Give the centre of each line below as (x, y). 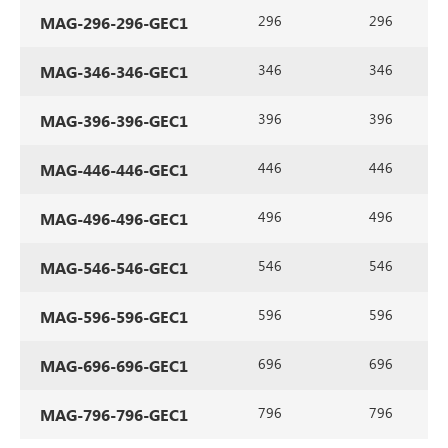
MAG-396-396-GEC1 (114, 121)
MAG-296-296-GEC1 (114, 23)
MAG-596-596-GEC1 (114, 317)
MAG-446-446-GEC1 (114, 170)
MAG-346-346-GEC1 (114, 72)
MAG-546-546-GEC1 (114, 268)
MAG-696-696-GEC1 (114, 366)
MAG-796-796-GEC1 (114, 415)
